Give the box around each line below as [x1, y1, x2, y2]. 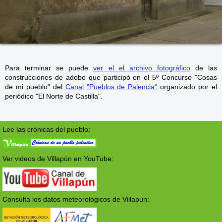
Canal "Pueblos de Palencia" [65, 83, 158, 91]
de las [190, 64, 218, 72]
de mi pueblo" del [5, 83, 65, 91]
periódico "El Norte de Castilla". [5, 92, 103, 101]
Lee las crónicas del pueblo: [2, 125, 90, 133]
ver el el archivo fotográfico [93, 64, 190, 72]
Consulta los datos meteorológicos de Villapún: [2, 195, 149, 203]
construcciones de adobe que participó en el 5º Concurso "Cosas [5, 73, 217, 82]
